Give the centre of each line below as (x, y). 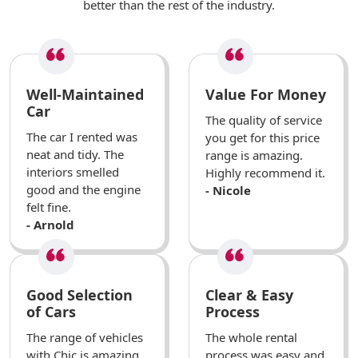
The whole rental (251, 338)
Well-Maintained (85, 95)
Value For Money (266, 95)
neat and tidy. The (75, 155)
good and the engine (84, 190)
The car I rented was (82, 137)
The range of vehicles (85, 338)
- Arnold (50, 225)
